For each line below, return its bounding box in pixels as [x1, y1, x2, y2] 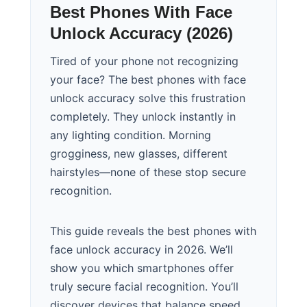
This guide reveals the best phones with [50, 223, 256, 238]
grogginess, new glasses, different [50, 146, 228, 160]
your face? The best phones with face [50, 72, 246, 86]
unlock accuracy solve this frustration [50, 90, 245, 105]
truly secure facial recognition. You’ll [50, 279, 238, 293]
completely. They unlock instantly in [50, 109, 236, 123]
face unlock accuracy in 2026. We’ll [50, 242, 233, 256]
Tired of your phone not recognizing [50, 53, 238, 68]
